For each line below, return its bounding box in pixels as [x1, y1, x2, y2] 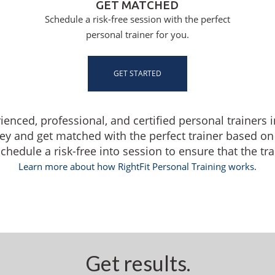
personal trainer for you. [85, 28, 189, 41]
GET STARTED [114, 68, 161, 79]
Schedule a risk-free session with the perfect [44, 12, 230, 25]
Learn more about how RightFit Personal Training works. [18, 160, 257, 173]
